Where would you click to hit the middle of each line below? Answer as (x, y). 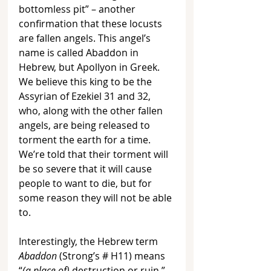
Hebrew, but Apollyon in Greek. (90, 67)
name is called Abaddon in (80, 53)
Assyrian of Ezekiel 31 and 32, (86, 96)
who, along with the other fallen (92, 111)
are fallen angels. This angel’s (86, 38)
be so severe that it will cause (87, 169)
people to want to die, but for (87, 184)
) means (148, 256)
